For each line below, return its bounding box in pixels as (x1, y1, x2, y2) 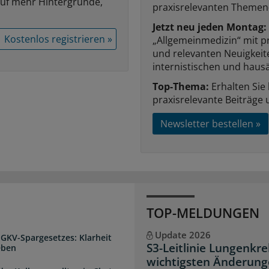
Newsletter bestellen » (160, 116, 261, 130)
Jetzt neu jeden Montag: (153, 20, 267, 34)
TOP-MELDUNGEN (147, 203, 259, 222)
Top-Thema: (153, 79, 209, 93)
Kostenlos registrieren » (4, 32, 112, 46)
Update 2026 (154, 228, 211, 241)
